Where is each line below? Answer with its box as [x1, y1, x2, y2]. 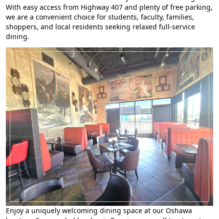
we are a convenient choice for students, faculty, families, [6, 12, 194, 22]
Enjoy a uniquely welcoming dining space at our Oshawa [6, 206, 192, 216]
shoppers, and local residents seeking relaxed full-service [6, 22, 195, 31]
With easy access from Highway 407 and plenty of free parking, [6, 2, 213, 12]
